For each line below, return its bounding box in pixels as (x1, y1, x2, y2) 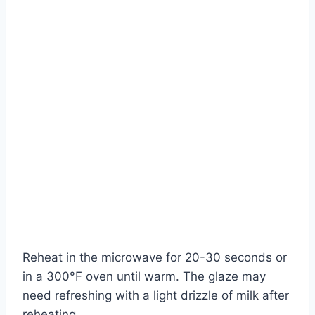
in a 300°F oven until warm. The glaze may (22, 269, 266, 283)
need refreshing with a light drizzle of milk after (22, 288, 289, 302)
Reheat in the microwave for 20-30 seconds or (22, 250, 287, 264)
